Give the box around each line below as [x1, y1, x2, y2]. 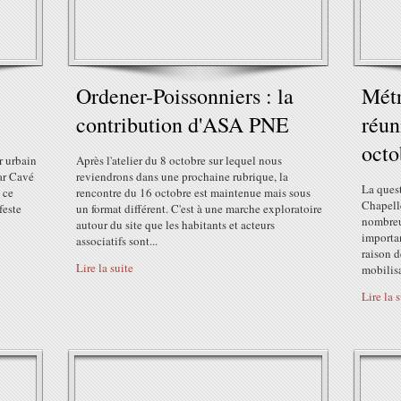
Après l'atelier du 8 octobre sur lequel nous [76, 152, 282, 168]
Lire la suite [76, 260, 133, 276]
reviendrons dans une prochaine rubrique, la [76, 168, 288, 184]
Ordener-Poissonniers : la [76, 81, 294, 110]
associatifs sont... [76, 233, 158, 249]
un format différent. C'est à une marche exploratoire [76, 200, 322, 217]
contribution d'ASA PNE [76, 110, 289, 139]
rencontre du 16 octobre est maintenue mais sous [76, 184, 311, 200]
